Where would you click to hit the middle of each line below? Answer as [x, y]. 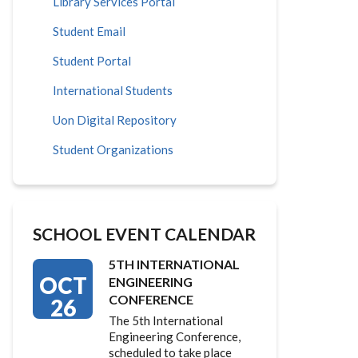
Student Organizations [113, 149]
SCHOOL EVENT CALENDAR [144, 234]
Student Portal [92, 61]
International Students [113, 90]
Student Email [89, 31]
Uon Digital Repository [115, 120]
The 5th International [166, 320]
